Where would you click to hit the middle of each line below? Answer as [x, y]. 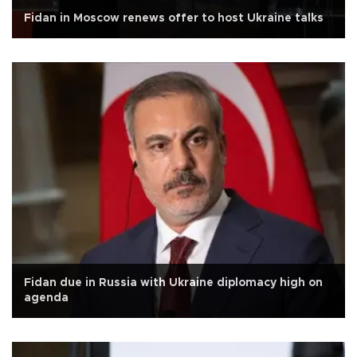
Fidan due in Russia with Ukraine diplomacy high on [173, 282]
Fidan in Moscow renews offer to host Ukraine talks [174, 19]
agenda [46, 298]
